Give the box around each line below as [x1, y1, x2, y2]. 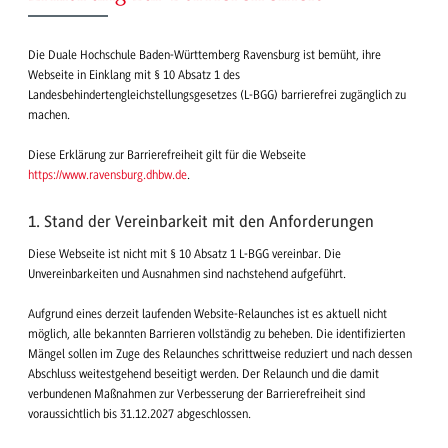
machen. [28, 107, 70, 122]
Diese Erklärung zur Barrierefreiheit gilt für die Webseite [28, 148, 306, 163]
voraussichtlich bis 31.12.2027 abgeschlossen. [28, 406, 251, 421]
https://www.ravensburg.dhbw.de [28, 168, 187, 183]
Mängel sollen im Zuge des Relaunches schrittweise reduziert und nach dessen [28, 346, 412, 361]
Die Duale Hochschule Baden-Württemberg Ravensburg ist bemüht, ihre [28, 47, 381, 62]
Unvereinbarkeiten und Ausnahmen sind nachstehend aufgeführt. [28, 266, 349, 281]
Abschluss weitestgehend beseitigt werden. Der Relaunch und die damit [28, 366, 379, 381]
